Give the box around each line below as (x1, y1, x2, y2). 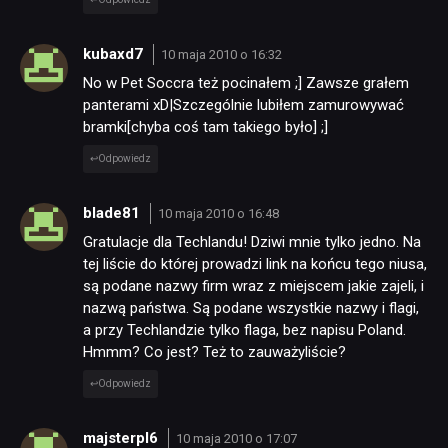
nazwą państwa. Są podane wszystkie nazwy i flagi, (83, 299, 419, 318)
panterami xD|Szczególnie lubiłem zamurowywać (83, 96, 404, 115)
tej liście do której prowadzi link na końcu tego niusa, (83, 255, 427, 274)
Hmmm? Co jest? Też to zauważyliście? (83, 343, 346, 362)
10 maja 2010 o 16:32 (160, 46, 282, 62)
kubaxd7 (83, 44, 147, 63)
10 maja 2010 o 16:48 (157, 205, 279, 221)
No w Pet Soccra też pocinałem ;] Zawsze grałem (83, 74, 409, 93)
